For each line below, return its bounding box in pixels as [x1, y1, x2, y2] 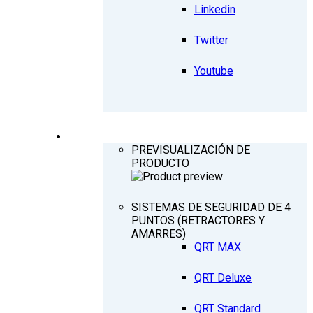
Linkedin [194, 3, 235, 17]
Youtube [194, 64, 233, 78]
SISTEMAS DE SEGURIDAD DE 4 [131, 201, 291, 214]
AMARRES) [131, 227, 186, 241]
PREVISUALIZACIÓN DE [131, 143, 250, 157]
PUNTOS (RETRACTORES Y [131, 214, 265, 228]
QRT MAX [194, 240, 241, 254]
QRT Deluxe [194, 271, 252, 285]
